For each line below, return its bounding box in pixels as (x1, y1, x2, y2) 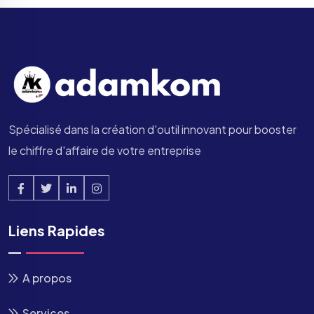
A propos (22, 270, 71, 285)
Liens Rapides (8, 221, 105, 239)
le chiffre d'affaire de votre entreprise (8, 142, 201, 158)
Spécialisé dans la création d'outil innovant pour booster (8, 121, 296, 137)
